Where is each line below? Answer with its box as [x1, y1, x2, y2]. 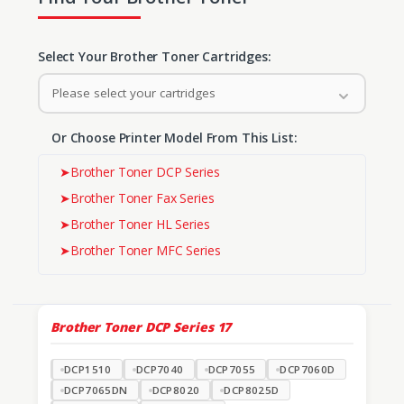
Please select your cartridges [51, 85, 216, 102]
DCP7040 [135, 363, 184, 377]
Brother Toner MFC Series [69, 241, 221, 259]
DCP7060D [280, 363, 335, 377]
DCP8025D [224, 383, 280, 398]
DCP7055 [207, 363, 256, 377]
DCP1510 [64, 363, 112, 377]
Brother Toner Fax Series [69, 188, 215, 207]
